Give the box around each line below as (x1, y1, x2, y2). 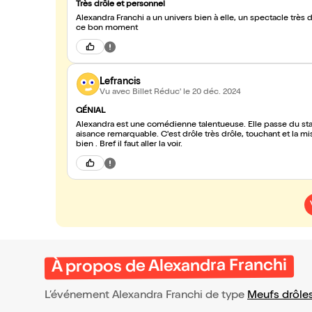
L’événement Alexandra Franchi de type (45, 290, 247, 302)
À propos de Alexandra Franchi (51, 258, 288, 277)
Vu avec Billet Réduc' (100, 88, 183, 97)
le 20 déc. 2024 (183, 88, 241, 97)
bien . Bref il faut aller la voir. (76, 141, 182, 149)
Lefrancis (100, 77, 141, 87)
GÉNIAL (76, 107, 105, 116)
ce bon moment (76, 24, 138, 33)
